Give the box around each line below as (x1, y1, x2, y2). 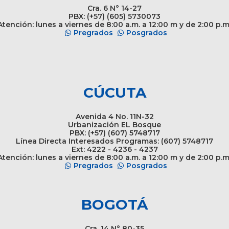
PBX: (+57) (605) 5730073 (68, 11, 161, 21)
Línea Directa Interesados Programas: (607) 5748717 (16, 136, 213, 146)
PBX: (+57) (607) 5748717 (69, 128, 160, 138)
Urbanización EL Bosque (68, 120, 161, 129)
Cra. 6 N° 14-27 (87, 3, 142, 13)
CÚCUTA (83, 83, 146, 101)
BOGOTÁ (81, 195, 148, 213)
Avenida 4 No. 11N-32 (75, 111, 154, 121)
